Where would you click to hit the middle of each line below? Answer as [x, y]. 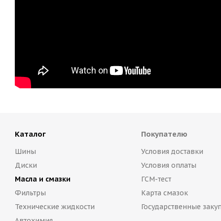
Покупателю [164, 134]
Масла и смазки [43, 179]
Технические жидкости [55, 207]
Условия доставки [172, 152]
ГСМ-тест [156, 179]
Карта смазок [164, 193]
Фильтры [30, 193]
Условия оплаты [168, 166]
